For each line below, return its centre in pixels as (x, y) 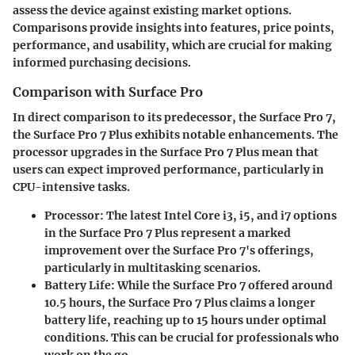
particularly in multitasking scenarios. (153, 268)
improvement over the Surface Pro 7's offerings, (179, 250)
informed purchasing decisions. (102, 62)
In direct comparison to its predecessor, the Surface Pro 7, (174, 117)
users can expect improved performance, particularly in (168, 170)
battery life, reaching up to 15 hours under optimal (185, 320)
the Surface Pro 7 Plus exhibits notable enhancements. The (176, 135)
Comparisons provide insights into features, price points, (174, 27)
